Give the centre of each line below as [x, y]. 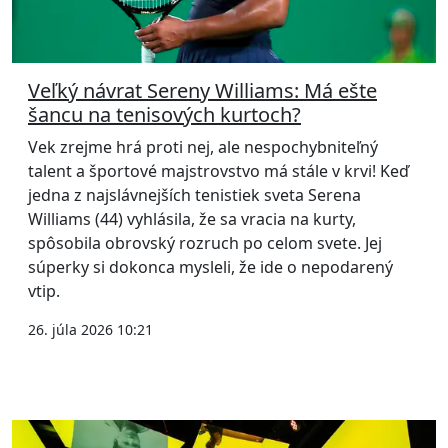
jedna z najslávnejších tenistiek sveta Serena [194, 195]
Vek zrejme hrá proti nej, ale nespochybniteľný [203, 147]
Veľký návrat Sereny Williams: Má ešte [202, 91]
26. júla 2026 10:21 [90, 330]
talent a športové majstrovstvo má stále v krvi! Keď [218, 171]
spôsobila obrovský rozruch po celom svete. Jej [205, 243]
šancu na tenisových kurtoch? [164, 115]
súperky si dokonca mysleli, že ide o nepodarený [210, 267]
